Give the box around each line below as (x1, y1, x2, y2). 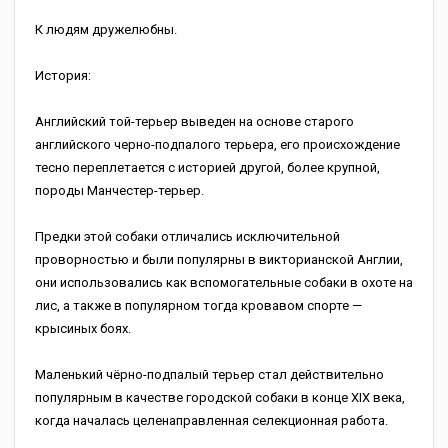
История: (35, 68, 91, 83)
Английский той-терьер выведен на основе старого (35, 114, 354, 129)
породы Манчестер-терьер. (35, 183, 204, 198)
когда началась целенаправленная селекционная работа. (35, 413, 388, 428)
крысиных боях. (35, 321, 131, 336)
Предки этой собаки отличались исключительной (35, 229, 340, 244)
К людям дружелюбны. (35, 22, 177, 37)
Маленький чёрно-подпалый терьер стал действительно (35, 367, 384, 382)
